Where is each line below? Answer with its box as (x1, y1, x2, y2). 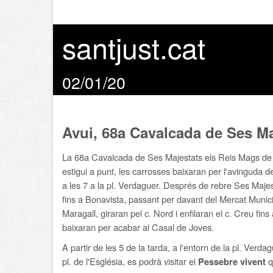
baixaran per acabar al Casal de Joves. (62, 221, 214, 233)
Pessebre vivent (198, 255, 266, 268)
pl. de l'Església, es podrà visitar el (62, 255, 198, 268)
